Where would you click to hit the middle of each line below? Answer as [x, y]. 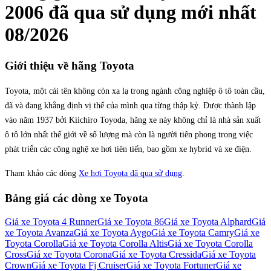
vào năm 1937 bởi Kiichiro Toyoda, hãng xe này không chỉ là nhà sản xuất [133, 120]
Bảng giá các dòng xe [59, 198]
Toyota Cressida [171, 255]
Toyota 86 [145, 222]
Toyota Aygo [126, 233]
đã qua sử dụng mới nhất [150, 12]
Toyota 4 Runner [65, 222]
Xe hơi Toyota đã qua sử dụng [130, 173]
